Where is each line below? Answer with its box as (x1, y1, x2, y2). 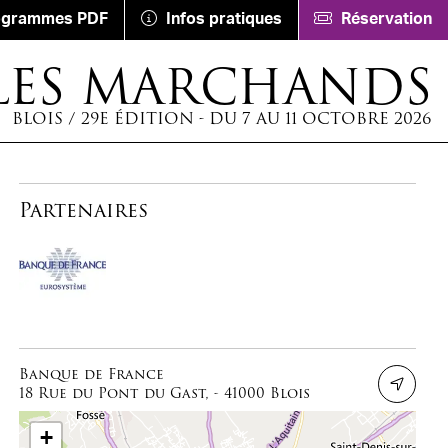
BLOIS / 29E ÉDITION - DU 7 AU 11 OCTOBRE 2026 (12, 106, 433, 132)
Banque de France (19, 363, 165, 386)
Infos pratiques (165, 11, 282, 28)
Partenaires (19, 193, 149, 226)
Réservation (341, 11, 433, 28)
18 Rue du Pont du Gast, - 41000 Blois (19, 382, 311, 405)
